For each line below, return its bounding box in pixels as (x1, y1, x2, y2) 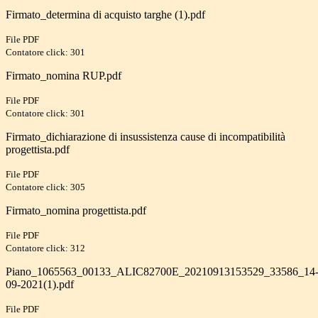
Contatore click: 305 (6, 182, 85, 193)
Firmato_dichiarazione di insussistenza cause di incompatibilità (6, 131, 285, 143)
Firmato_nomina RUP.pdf (6, 70, 121, 82)
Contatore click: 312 (6, 243, 85, 254)
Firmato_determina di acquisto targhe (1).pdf (6, 9, 205, 21)
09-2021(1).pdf (6, 278, 74, 291)
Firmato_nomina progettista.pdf (6, 204, 146, 217)
